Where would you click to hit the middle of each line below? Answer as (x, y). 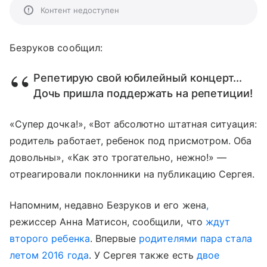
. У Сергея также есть (142, 255)
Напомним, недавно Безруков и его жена (108, 205)
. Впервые (114, 238)
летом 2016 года (49, 255)
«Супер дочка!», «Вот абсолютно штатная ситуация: (133, 124)
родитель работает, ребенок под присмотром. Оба (131, 141)
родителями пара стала (196, 238)
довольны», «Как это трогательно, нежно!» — (118, 157)
